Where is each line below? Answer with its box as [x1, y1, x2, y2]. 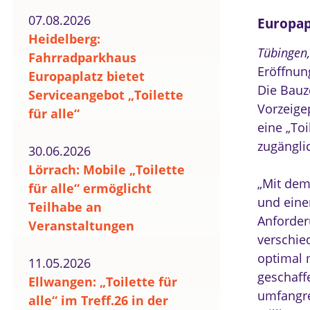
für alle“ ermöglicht [28, 180, 152, 197]
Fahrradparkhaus [28, 49, 136, 66]
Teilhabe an [28, 199, 102, 215]
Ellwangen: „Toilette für [28, 273, 177, 290]
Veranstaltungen [28, 217, 134, 234]
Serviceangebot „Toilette [28, 86, 183, 103]
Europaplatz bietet [28, 68, 145, 84]
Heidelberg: [28, 30, 100, 47]
